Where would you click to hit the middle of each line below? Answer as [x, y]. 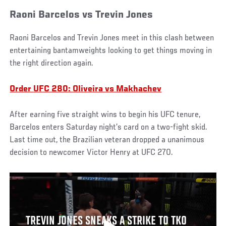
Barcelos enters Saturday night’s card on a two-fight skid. [109, 127]
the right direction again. [52, 63]
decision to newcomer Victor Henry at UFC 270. [92, 153]
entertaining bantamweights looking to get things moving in [111, 51]
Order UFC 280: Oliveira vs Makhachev [86, 89]
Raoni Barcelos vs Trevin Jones [81, 15]
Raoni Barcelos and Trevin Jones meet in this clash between [112, 38]
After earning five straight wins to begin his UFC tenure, [105, 115]
